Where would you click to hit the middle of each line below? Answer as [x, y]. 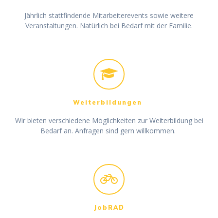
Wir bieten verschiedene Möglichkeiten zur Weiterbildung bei [109, 121]
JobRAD [109, 207]
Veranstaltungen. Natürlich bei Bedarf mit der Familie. [109, 26]
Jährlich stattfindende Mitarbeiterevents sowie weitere [109, 16]
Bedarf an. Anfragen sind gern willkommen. [109, 131]
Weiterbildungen [109, 103]
